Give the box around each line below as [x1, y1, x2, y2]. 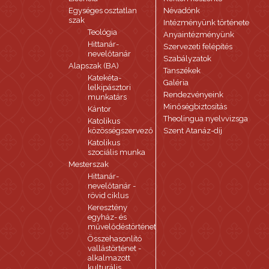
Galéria [163, 78, 189, 87]
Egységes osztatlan [68, 6, 137, 15]
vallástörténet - [88, 244, 141, 253]
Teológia [88, 28, 117, 37]
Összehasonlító [88, 234, 142, 243]
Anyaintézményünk [163, 30, 235, 39]
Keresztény [88, 203, 127, 212]
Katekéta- [88, 73, 121, 82]
